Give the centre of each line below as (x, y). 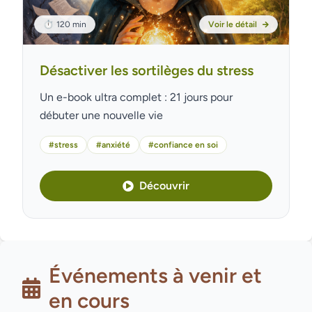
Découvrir (164, 186)
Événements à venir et (155, 275)
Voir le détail (233, 24)
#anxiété (113, 145)
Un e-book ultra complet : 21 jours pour (105, 97)
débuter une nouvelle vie (101, 115)
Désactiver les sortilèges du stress (147, 70)
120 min (71, 24)
